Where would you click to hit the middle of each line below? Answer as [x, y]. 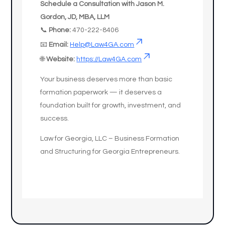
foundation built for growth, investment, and [111, 105]
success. [55, 119]
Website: [61, 59]
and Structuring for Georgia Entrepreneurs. [110, 152]
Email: [59, 45]
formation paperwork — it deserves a [101, 92]
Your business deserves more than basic [106, 79]
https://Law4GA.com [109, 59]
